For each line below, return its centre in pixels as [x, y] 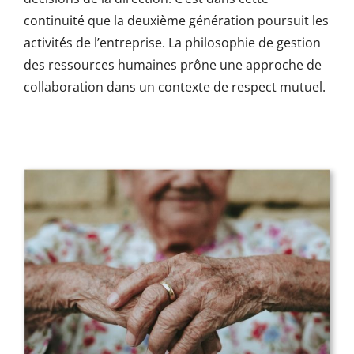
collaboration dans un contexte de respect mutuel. [174, 87]
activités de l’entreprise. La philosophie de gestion [172, 42]
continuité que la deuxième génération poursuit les [176, 20]
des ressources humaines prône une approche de [172, 64]
